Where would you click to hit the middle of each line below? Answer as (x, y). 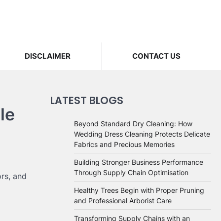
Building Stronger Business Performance (139, 162)
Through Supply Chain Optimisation (131, 172)
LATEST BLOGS (87, 100)
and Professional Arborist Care (123, 201)
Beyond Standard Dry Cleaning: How (133, 124)
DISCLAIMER (48, 56)
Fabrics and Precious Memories (124, 144)
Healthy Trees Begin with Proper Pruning (139, 190)
